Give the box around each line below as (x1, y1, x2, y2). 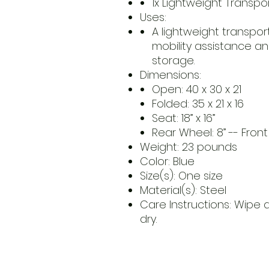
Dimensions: (139, 67, 201, 83)
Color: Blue (139, 154, 198, 169)
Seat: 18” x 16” (151, 110, 215, 126)
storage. (151, 53, 195, 68)
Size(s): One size (139, 168, 223, 184)
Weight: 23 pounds (139, 139, 237, 155)
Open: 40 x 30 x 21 (151, 82, 241, 97)
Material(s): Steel (139, 183, 226, 198)
